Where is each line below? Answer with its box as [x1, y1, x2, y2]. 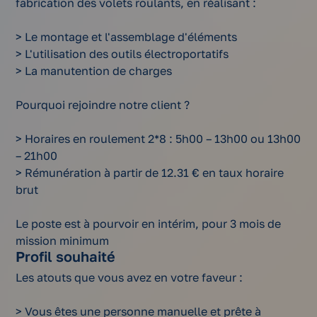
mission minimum [16, 234, 110, 248]
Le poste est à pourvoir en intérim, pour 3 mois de [16, 217, 282, 231]
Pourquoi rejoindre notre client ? [16, 98, 190, 113]
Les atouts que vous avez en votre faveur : [16, 270, 243, 285]
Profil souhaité [16, 248, 116, 265]
